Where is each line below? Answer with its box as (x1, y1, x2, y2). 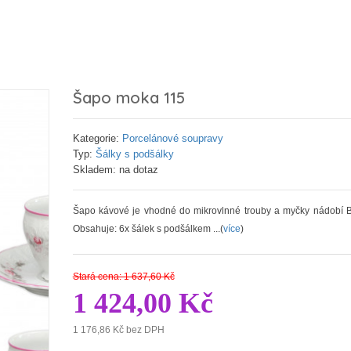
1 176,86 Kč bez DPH (72, 324, 165, 335)
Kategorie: (72, 132, 122, 144)
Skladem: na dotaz (72, 164, 158, 175)
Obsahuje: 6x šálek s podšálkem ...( (72, 223, 223, 234)
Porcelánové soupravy (121, 132, 223, 144)
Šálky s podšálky (95, 148, 174, 160)
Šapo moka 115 (72, 88, 185, 107)
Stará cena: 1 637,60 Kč (72, 271, 175, 282)
